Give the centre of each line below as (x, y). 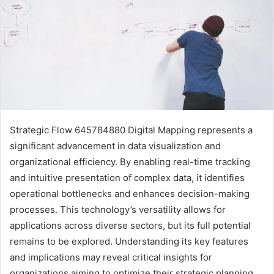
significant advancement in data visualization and (115, 146)
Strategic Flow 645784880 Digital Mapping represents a (131, 130)
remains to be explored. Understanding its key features (129, 241)
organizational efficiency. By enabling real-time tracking (130, 161)
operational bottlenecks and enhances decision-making (130, 193)
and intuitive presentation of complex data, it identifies (127, 177)
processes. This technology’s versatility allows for (118, 209)
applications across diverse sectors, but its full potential (130, 225)
